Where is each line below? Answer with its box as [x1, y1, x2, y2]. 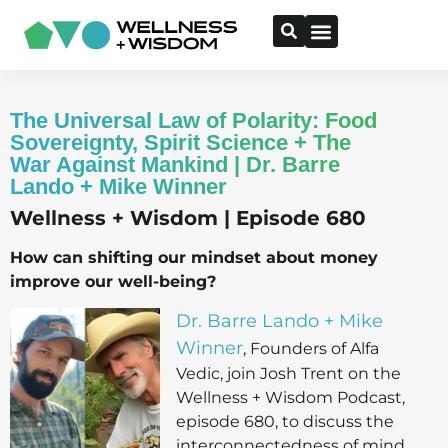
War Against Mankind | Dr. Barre [10, 152, 340, 177]
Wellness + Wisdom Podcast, [176, 388, 405, 408]
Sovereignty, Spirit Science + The [10, 130, 351, 155]
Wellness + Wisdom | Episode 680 [10, 206, 366, 230]
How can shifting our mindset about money [10, 248, 378, 267]
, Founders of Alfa [243, 339, 379, 359]
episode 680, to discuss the [176, 412, 394, 432]
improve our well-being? [10, 272, 216, 291]
